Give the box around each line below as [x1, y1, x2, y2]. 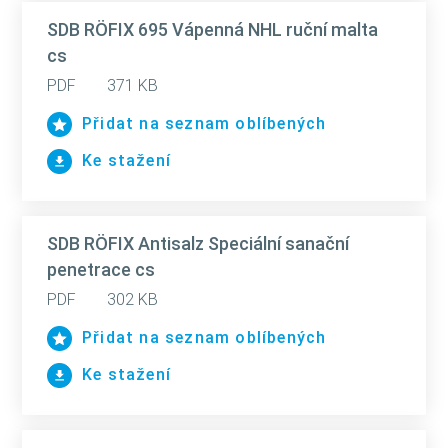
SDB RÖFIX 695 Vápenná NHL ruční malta [47, 19, 378, 40]
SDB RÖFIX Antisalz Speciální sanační [47, 233, 349, 254]
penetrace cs [47, 259, 155, 280]
